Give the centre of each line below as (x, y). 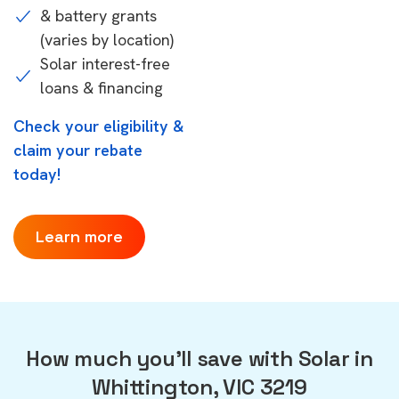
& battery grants (98, 16)
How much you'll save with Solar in (199, 358)
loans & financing (102, 88)
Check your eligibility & (99, 126)
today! (37, 174)
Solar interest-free (105, 64)
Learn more (79, 236)
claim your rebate (78, 150)
